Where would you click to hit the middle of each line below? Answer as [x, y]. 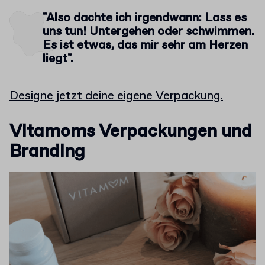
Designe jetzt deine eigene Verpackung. [116, 96]
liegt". [58, 59]
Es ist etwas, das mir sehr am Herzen [145, 45]
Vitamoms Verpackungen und [131, 131]
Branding [47, 151]
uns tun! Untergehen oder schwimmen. [148, 31]
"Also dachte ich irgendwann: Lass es [145, 18]
